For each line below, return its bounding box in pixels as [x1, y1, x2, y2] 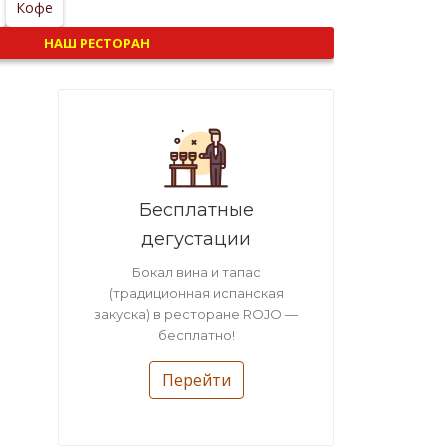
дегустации [141, 228, 251, 250]
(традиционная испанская [108, 285, 284, 301]
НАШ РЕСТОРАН [44, 34, 151, 52]
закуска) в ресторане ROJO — [94, 306, 298, 322]
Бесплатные [138, 199, 254, 221]
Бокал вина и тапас [131, 264, 261, 280]
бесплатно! [157, 327, 235, 343]
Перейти [161, 369, 231, 391]
